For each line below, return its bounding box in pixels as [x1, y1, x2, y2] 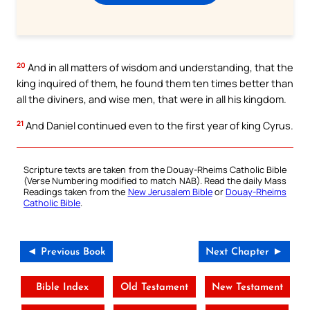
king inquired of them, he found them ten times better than [17, 76, 293, 91]
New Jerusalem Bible [127, 185, 212, 198]
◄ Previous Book [27, 246, 106, 257]
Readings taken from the [24, 185, 128, 198]
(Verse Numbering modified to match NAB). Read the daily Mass [24, 174, 286, 187]
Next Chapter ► [206, 246, 283, 257]
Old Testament [120, 282, 188, 293]
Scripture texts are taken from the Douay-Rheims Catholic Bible [24, 163, 286, 176]
